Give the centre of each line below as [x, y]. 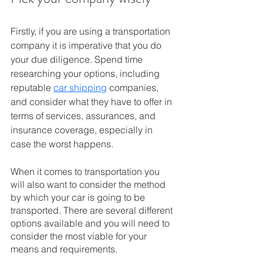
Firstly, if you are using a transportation [92, 31]
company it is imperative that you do [87, 45]
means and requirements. [65, 249]
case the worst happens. [62, 144]
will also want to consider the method [89, 184]
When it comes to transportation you [86, 171]
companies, [134, 87]
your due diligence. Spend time [78, 59]
